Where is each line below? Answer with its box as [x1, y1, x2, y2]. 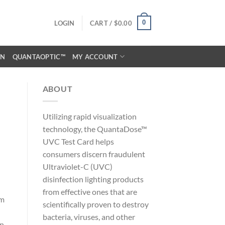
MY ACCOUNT [72, 52, 118, 61]
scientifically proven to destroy [42, 199, 149, 209]
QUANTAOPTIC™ [12, 52, 65, 61]
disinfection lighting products [42, 174, 144, 184]
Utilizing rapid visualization [42, 111, 137, 121]
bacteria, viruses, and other [42, 211, 135, 221]
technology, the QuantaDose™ [42, 124, 147, 134]
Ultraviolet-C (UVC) [42, 161, 113, 171]
